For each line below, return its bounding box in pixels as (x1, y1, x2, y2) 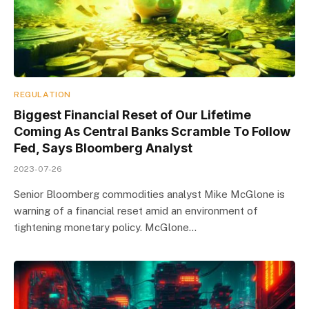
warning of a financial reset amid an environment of (14, 205, 258, 217)
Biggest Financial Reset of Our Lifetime (14, 108, 251, 122)
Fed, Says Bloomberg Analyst (14, 141, 192, 155)
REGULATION (14, 90, 71, 99)
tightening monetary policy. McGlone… (14, 221, 197, 233)
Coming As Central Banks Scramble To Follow (14, 124, 290, 139)
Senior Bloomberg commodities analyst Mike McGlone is (14, 188, 285, 200)
